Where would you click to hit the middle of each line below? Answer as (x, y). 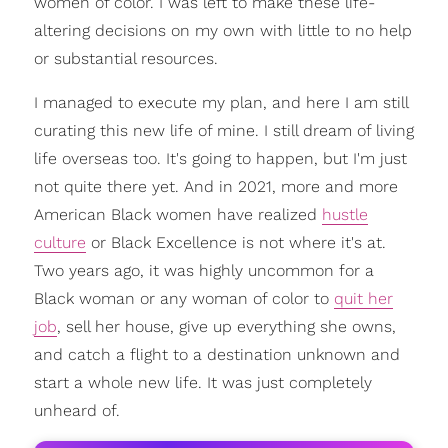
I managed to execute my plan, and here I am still (220, 102)
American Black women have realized (177, 214)
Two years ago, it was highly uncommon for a (203, 270)
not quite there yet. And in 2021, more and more (215, 186)
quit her (363, 298)
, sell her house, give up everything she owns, (226, 326)
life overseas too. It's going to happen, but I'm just (220, 158)
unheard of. (76, 410)
